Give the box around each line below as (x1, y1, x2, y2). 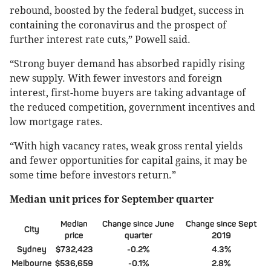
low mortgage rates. (10, 116, 103, 128)
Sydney (17, 244, 47, 255)
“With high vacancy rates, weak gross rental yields (10, 140, 243, 152)
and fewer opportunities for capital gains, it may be (10, 154, 247, 166)
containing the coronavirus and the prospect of (10, 19, 226, 31)
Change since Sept (186, 218, 256, 229)
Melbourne (11, 258, 52, 269)
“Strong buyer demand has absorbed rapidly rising (10, 57, 245, 70)
